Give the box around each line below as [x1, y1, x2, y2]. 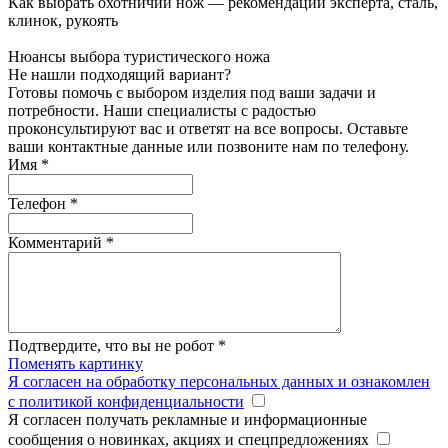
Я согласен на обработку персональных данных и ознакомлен [8, 373, 430, 391]
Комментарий [8, 234, 106, 252]
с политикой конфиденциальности [8, 393, 244, 411]
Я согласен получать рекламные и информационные [8, 411, 367, 429]
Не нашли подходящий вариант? [8, 66, 231, 84]
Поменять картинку [8, 355, 143, 373]
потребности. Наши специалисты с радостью [8, 102, 316, 120]
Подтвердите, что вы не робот [8, 337, 218, 355]
